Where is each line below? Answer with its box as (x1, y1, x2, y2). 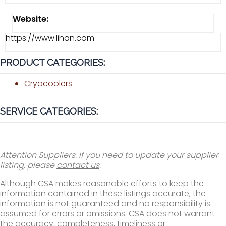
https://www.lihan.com (6, 32, 94, 44)
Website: (13, 13, 48, 25)
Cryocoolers (24, 78, 72, 89)
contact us (56, 159, 99, 171)
